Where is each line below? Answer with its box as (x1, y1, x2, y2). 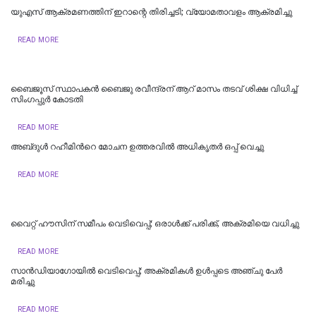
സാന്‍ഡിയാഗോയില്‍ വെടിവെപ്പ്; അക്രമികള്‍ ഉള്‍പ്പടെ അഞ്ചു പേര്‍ (11, 265, 282, 276)
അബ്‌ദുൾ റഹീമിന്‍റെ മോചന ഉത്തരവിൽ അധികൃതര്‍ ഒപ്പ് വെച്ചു (11, 141, 264, 152)
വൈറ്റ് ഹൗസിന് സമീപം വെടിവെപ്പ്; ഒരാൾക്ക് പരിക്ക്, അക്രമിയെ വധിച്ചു (11, 218, 299, 229)
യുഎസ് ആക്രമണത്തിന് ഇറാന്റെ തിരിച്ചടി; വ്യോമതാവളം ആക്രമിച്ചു (11, 6, 292, 17)
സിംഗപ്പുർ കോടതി (11, 94, 83, 104)
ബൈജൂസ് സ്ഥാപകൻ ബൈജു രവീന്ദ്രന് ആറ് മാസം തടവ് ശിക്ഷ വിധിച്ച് (11, 83, 297, 94)
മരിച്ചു (11, 276, 35, 286)
